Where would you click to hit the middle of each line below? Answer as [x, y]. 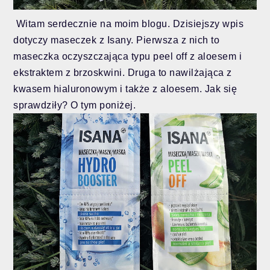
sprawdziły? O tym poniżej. [76, 105]
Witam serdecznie [55, 24]
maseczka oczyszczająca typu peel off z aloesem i [128, 57]
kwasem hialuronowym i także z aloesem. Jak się [125, 89]
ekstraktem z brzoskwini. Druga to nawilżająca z [123, 73]
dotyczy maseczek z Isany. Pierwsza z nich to [117, 40]
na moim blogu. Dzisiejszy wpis [171, 24]
